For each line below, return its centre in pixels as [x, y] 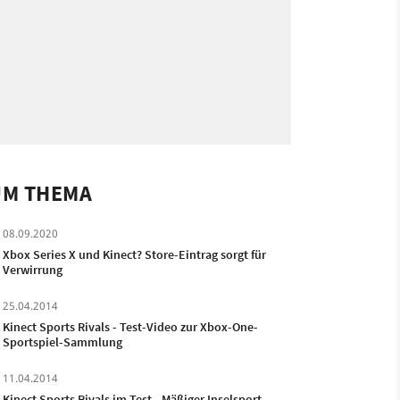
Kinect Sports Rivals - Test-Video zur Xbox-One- [130, 327]
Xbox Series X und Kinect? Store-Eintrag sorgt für [134, 254]
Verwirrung [32, 270]
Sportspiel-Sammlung [62, 342]
